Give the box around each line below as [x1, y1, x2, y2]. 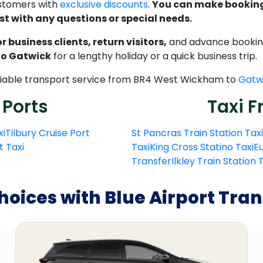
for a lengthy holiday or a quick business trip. [51, 49, 257, 63]
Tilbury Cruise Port [5, 126, 90, 140]
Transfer [131, 154, 171, 168]
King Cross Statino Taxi [150, 140, 254, 154]
